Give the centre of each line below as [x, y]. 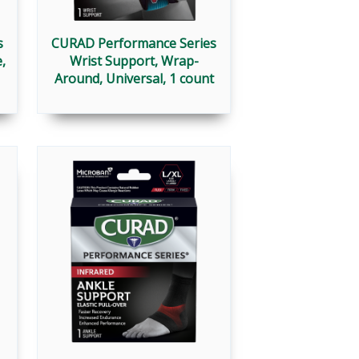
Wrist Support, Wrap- [134, 61]
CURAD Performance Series [134, 44]
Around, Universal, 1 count [134, 79]
